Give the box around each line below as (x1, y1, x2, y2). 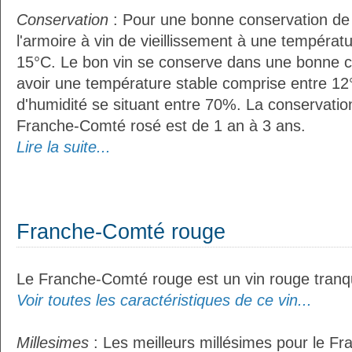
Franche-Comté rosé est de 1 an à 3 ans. (16, 117, 306, 134)
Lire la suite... (16, 138, 111, 156)
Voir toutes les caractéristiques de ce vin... (16, 291, 312, 309)
